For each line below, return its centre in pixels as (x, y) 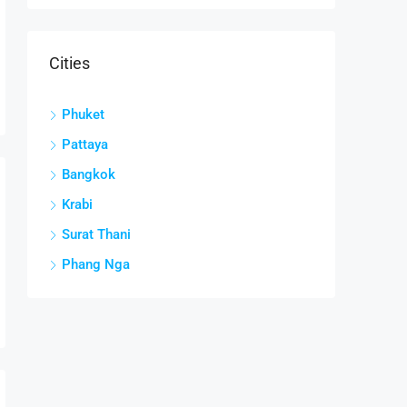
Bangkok (89, 175)
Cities (69, 64)
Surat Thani (96, 235)
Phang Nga (96, 265)
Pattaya (85, 145)
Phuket (83, 115)
